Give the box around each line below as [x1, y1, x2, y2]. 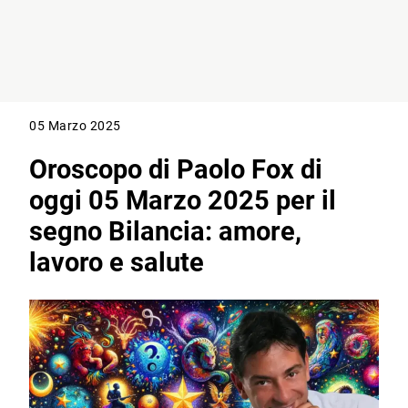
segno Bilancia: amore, [29, 216, 302, 248]
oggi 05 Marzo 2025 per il [29, 185, 337, 217]
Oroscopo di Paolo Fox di [29, 154, 323, 186]
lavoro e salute [29, 247, 205, 279]
